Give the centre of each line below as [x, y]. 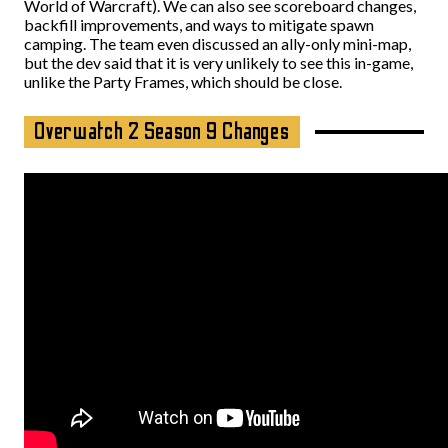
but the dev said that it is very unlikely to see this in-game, [218, 62]
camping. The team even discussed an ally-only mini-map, [217, 43]
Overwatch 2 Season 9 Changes [162, 131]
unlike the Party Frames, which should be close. [183, 81]
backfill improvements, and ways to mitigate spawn [199, 24]
